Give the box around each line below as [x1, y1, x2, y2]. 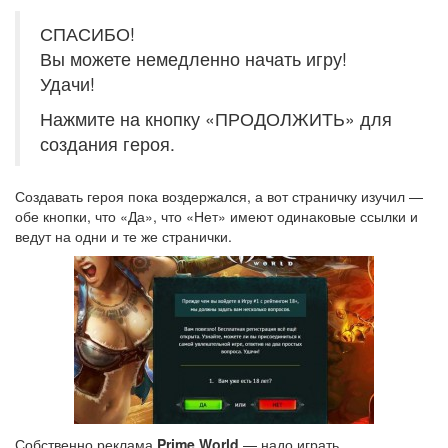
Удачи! [40, 71, 95, 96]
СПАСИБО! [40, 21, 135, 46]
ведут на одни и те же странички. [15, 226, 232, 246]
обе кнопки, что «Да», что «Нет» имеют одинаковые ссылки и [15, 206, 418, 226]
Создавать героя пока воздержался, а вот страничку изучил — [15, 186, 423, 206]
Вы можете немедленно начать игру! [40, 46, 347, 71]
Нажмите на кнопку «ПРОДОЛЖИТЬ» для [40, 106, 392, 131]
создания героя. [40, 131, 175, 156]
